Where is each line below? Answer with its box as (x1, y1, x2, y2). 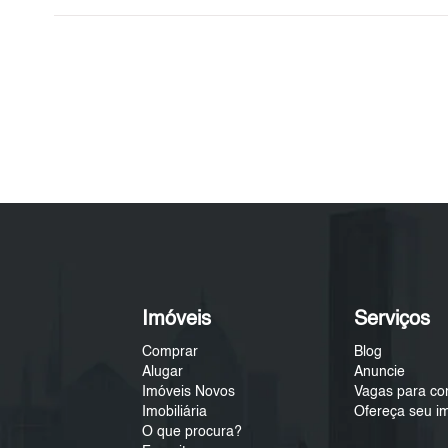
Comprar (142, 345, 199, 360)
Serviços (354, 310, 431, 331)
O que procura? (142, 425, 243, 440)
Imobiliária (142, 405, 208, 420)
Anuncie (354, 365, 406, 380)
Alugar (142, 365, 184, 380)
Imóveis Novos (142, 385, 236, 400)
